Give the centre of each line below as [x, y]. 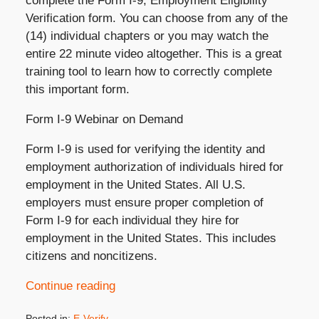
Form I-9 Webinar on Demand [104, 119]
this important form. [77, 89]
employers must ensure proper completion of [144, 202]
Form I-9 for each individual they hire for [132, 220]
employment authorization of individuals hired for [154, 167]
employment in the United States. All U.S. [135, 184]
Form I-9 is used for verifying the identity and [145, 149]
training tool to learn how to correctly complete [148, 71]
